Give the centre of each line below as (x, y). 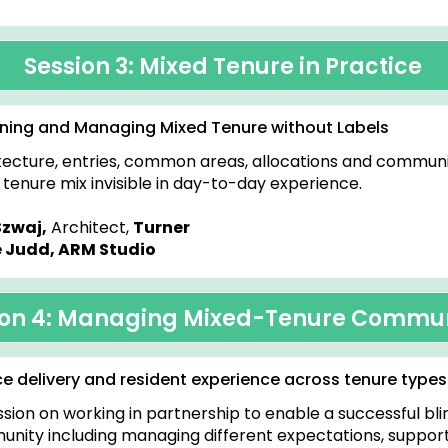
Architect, (90, 227)
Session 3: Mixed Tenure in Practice (223, 66)
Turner (161, 227)
